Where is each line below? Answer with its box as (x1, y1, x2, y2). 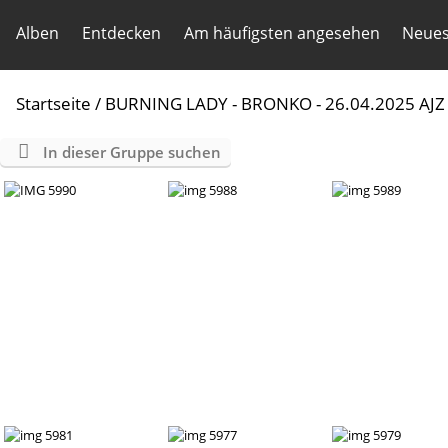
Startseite (16, 92, 91, 115)
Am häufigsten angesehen (183, 22, 380, 44)
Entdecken (81, 22, 161, 44)
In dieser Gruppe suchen (42, 142, 221, 162)
